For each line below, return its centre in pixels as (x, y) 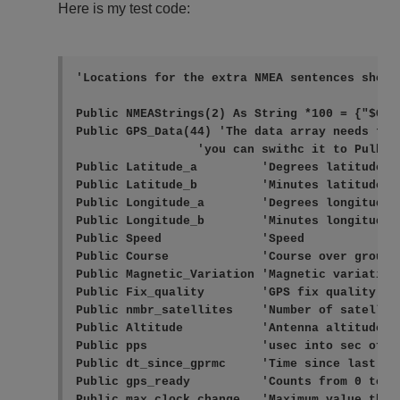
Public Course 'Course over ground (237, 257)
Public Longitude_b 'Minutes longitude (233, 221)
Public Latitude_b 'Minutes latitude (229, 185)
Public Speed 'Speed (190, 239)
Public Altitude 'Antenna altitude (229, 328)
